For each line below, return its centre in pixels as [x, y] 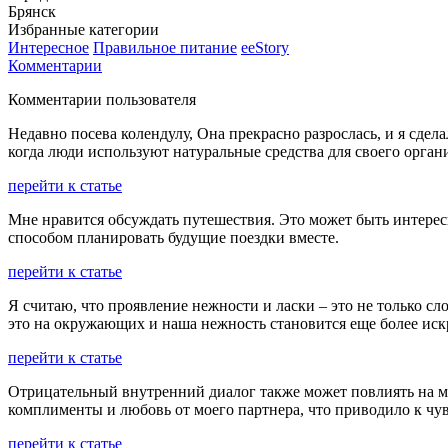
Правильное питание [165, 47]
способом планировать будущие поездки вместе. [173, 237]
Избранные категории [83, 29]
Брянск [32, 11]
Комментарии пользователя [102, 99]
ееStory [265, 47]
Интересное [48, 47]
